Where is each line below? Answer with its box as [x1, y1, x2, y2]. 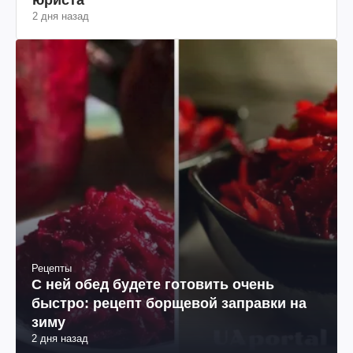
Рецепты [32, 262, 72, 274]
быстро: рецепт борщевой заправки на [32, 295, 307, 311]
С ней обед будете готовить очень [32, 276, 274, 292]
